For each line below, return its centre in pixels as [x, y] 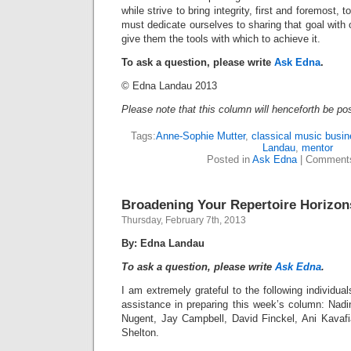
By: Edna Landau [163, 244]
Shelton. [140, 333]
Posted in [229, 160]
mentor [317, 148]
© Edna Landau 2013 [169, 86]
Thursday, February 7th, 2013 [184, 221]
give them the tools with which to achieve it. [221, 39]
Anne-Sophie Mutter [200, 136]
